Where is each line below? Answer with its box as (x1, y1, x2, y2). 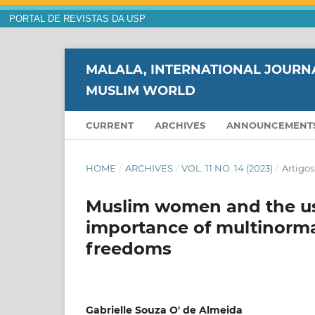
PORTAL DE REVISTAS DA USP (8, 14, 146, 24)
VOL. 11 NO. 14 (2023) (181, 162, 274, 174)
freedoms (86, 238, 172, 259)
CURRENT (86, 120, 134, 131)
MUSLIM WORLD (86, 82, 195, 98)
